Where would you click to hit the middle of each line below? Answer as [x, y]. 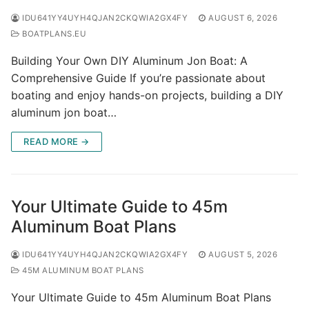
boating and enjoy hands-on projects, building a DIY [147, 95]
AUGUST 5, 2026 [243, 254]
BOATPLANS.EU [53, 33]
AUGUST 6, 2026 [243, 18]
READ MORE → [57, 141]
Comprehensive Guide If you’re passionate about [138, 78]
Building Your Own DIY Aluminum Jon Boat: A [129, 60]
